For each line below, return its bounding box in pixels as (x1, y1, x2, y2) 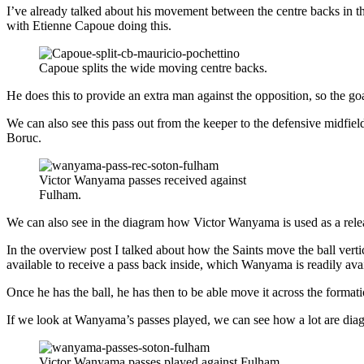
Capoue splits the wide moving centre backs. (39, 61, 267, 76)
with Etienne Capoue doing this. (6, 19, 171, 33)
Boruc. (6, 131, 41, 145)
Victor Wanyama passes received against (39, 173, 246, 188)
